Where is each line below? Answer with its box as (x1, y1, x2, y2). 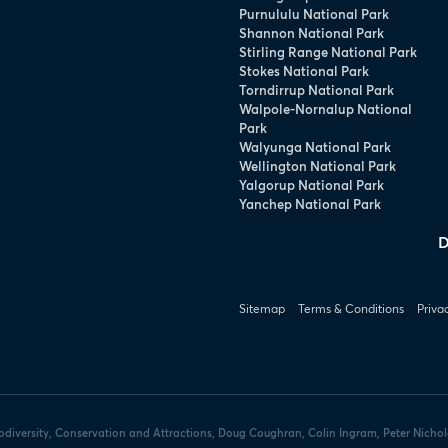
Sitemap (239, 300, 285, 316)
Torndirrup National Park (239, 80, 395, 99)
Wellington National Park (239, 156, 397, 175)
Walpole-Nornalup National (239, 99, 413, 118)
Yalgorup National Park (239, 175, 385, 194)
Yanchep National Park (239, 194, 382, 213)
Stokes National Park (239, 61, 370, 80)
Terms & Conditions (298, 300, 404, 316)
